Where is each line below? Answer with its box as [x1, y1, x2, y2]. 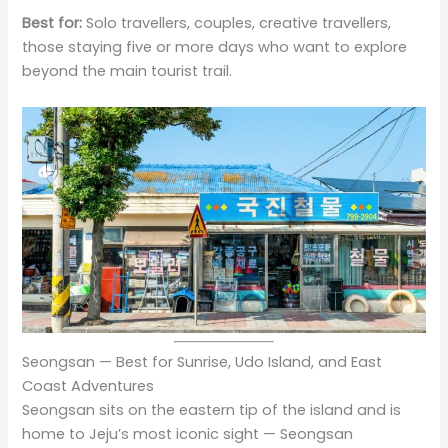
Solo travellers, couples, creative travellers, [82, 13, 392, 34]
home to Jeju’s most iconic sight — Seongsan [22, 423, 354, 444]
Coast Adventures [22, 375, 155, 396]
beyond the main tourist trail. [22, 61, 233, 82]
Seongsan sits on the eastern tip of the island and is [22, 399, 402, 420]
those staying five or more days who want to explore [22, 37, 408, 58]
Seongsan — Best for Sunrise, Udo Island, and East [22, 351, 383, 372]
